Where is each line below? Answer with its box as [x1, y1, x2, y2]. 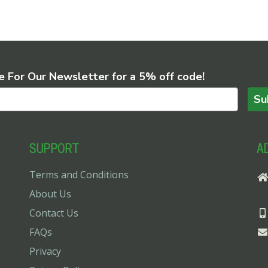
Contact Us [29, 206, 78, 220]
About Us [29, 187, 71, 200]
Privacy [29, 244, 61, 258]
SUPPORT [29, 138, 79, 158]
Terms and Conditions [29, 167, 129, 181]
